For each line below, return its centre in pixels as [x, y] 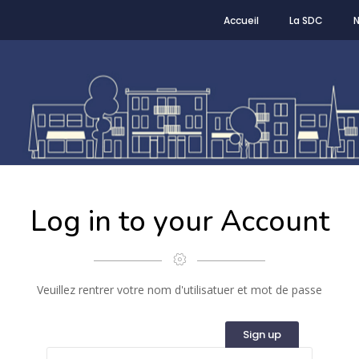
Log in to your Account [179, 222]
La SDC [306, 20]
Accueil [241, 20]
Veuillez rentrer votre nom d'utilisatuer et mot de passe [179, 290]
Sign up [262, 335]
